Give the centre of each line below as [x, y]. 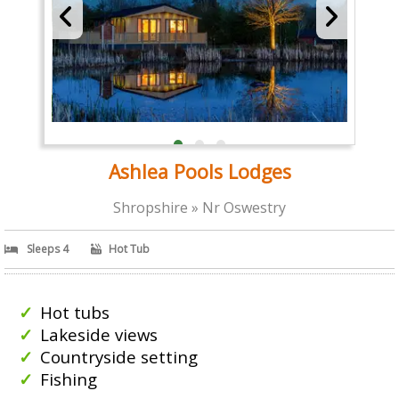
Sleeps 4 [48, 249]
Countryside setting [119, 357]
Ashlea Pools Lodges [199, 171]
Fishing [69, 379]
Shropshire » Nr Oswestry [199, 208]
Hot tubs [75, 312]
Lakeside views [99, 334]
